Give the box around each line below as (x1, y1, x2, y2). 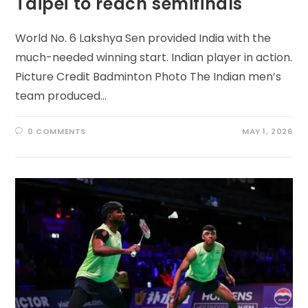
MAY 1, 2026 (241, 126, 293, 137)
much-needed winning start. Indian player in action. (15, 49, 293, 66)
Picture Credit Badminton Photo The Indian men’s (15, 69, 282, 85)
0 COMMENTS (27, 126, 87, 137)
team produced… (15, 88, 107, 104)
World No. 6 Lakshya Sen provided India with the (15, 30, 272, 47)
